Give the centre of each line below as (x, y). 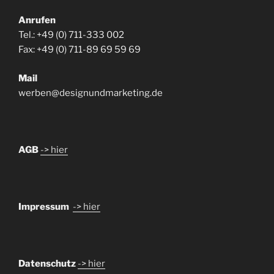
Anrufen (37, 20)
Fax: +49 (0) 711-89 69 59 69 (80, 50)
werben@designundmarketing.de (91, 93)
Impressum (46, 206)
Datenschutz (47, 263)
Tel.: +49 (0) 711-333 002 (71, 35)
